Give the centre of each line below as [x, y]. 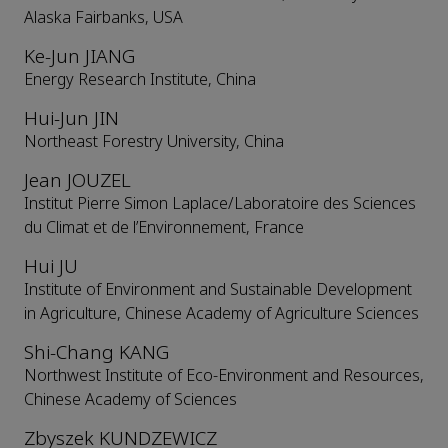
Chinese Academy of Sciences [130, 400]
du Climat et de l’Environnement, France [164, 228]
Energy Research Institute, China [140, 80]
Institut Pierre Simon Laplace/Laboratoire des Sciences [220, 204]
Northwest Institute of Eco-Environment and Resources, [224, 376]
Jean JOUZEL [77, 181]
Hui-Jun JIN [71, 119]
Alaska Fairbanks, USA [103, 18]
